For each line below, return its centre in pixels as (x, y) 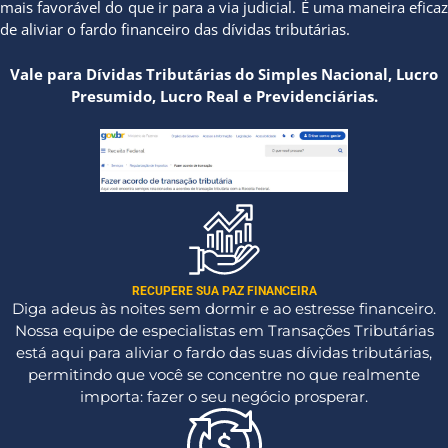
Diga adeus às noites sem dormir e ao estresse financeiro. (224, 308)
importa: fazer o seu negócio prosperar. (224, 396)
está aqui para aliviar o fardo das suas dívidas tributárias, (224, 352)
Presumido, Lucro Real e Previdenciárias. (224, 95)
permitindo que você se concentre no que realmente (224, 374)
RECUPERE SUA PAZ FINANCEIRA (224, 290)
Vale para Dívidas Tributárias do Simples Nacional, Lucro (224, 73)
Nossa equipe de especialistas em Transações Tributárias (224, 330)
